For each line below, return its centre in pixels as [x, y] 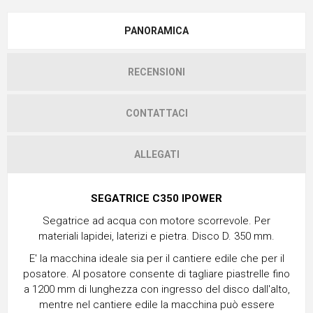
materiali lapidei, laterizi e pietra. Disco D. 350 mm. [156, 236]
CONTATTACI [156, 113]
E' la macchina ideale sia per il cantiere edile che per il [156, 258]
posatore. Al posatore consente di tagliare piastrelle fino [156, 274]
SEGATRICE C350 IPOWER [156, 198]
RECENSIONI [156, 72]
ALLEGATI [156, 154]
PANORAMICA [156, 30]
